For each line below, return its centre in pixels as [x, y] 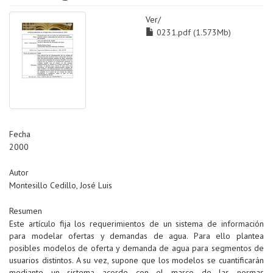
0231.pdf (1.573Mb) [193, 33]
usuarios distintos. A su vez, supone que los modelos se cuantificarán [136, 261]
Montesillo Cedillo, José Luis [61, 186]
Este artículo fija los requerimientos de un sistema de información [136, 224]
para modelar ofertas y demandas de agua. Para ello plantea [136, 236]
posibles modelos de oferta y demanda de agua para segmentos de [136, 248]
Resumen [26, 211]
